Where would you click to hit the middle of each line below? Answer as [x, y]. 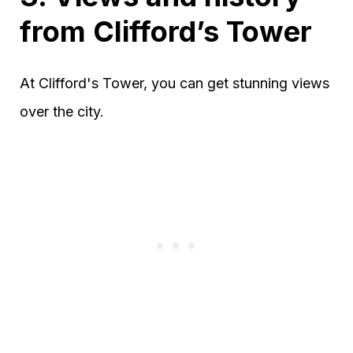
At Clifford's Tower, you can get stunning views [175, 83]
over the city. [62, 111]
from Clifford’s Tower [166, 31]
